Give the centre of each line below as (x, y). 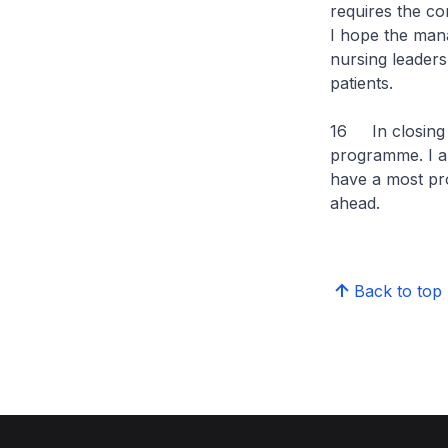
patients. (361, 83)
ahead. (354, 203)
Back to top (397, 291)
